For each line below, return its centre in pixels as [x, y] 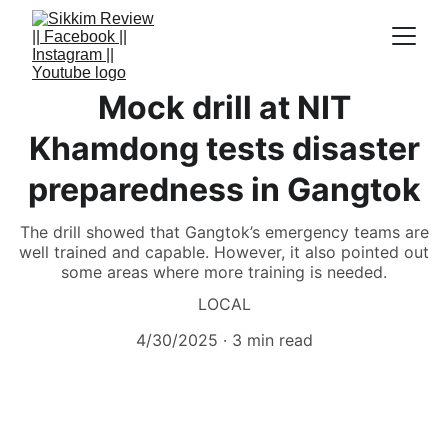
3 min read [272, 340]
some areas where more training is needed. [224, 272]
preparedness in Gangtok [224, 189]
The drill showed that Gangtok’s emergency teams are [224, 232]
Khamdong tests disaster [224, 148]
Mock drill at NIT [224, 107]
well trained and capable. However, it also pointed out [224, 252]
